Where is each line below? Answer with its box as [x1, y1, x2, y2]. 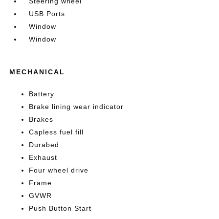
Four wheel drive [29, 166, 89, 174]
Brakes [29, 115, 54, 123]
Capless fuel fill [29, 128, 84, 136]
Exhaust [29, 153, 58, 161]
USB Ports [29, 9, 66, 18]
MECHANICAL [9, 67, 66, 76]
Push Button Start [29, 204, 92, 212]
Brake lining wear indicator [29, 102, 124, 110]
